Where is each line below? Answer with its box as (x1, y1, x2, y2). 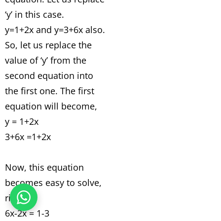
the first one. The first (5, 85, 94, 97)
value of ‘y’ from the (5, 54, 86, 66)
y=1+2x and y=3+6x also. (5, 24, 105, 36)
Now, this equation (5, 161, 84, 173)
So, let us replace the (5, 39, 92, 51)
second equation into (5, 70, 93, 81)
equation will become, (5, 100, 97, 112)
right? (5, 192, 28, 204)
